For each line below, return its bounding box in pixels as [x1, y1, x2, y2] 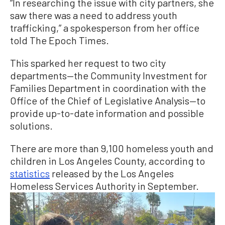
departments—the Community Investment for [10, 69, 207, 81]
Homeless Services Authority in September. [10, 179, 199, 192]
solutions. [10, 119, 53, 132]
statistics [10, 167, 50, 179]
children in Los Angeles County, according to [10, 154, 205, 167]
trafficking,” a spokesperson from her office [10, 21, 199, 34]
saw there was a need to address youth [10, 9, 177, 21]
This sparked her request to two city [10, 56, 166, 69]
